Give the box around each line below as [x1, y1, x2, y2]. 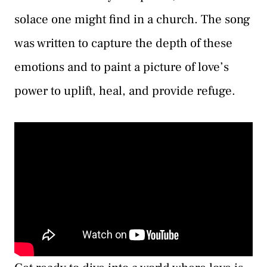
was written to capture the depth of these [14, 35, 232, 52]
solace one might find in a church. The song [14, 11, 250, 28]
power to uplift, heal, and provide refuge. [14, 83, 235, 100]
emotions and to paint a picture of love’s [14, 59, 229, 76]
